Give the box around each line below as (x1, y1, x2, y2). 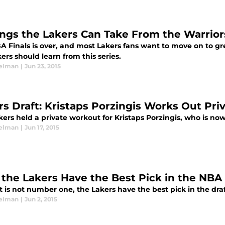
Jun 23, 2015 (25, 62, 61, 70)
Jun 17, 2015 (25, 124, 59, 132)
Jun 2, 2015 (25, 195, 57, 203)
